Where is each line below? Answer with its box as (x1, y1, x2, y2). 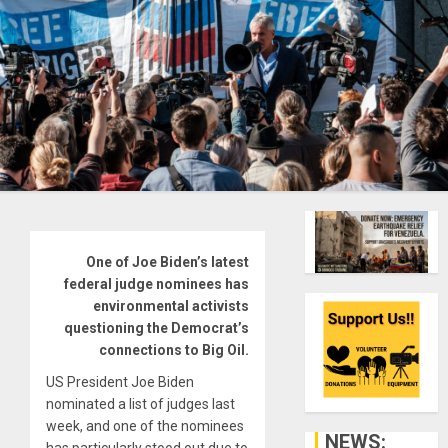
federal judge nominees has (64, 276, 250, 293)
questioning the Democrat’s (64, 320, 250, 337)
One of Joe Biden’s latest (86, 254, 250, 271)
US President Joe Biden (46, 374, 194, 391)
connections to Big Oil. (99, 342, 250, 359)
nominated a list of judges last (46, 396, 235, 413)
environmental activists (93, 298, 250, 315)
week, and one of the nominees (46, 418, 244, 435)
